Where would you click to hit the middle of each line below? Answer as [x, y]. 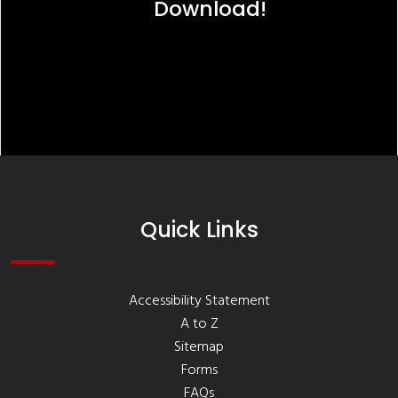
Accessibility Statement [199, 301]
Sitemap [199, 347]
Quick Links [199, 230]
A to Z [199, 324]
